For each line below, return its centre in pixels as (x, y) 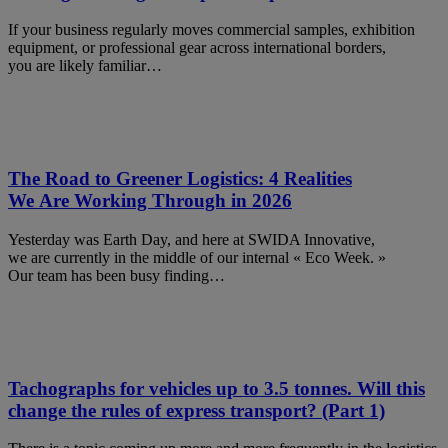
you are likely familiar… (85, 66)
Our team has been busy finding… (116, 275)
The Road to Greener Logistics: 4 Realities (180, 179)
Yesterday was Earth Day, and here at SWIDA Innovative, (191, 239)
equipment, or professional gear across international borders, (197, 48)
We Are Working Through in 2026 (150, 201)
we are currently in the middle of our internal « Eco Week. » (197, 257)
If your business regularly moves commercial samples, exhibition (211, 30)
